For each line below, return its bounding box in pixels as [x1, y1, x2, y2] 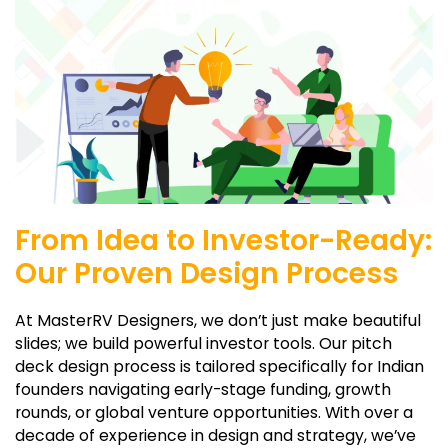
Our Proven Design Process [15, 253, 398, 293]
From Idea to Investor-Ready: [15, 220, 432, 260]
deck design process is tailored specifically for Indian [15, 354, 424, 378]
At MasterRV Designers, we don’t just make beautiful [15, 308, 421, 332]
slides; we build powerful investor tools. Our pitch [15, 331, 392, 355]
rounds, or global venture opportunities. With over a [15, 400, 413, 424]
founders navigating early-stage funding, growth [15, 377, 391, 401]
